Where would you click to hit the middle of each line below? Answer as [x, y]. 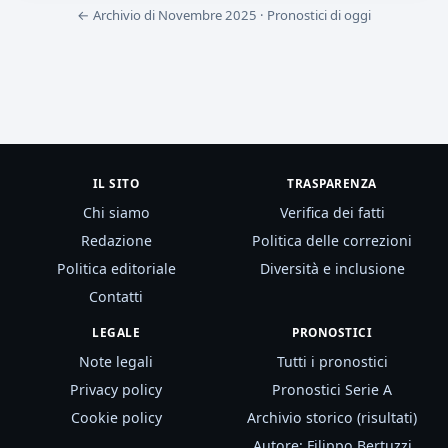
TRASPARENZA [332, 182]
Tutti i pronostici [332, 361]
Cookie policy [116, 417]
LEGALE [116, 331]
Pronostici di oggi [319, 14]
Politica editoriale [116, 268]
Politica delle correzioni [332, 240]
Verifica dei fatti [332, 212]
